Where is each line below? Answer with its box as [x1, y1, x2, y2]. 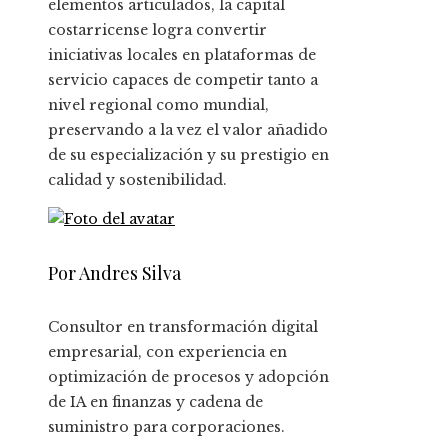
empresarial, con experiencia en [48, 343, 287, 362]
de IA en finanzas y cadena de [48, 393, 263, 412]
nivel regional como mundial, [48, 96, 269, 115]
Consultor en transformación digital [48, 318, 318, 337]
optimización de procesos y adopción [48, 368, 329, 387]
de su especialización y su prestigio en [48, 146, 329, 165]
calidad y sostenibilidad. [48, 171, 227, 190]
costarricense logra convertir [48, 21, 267, 40]
